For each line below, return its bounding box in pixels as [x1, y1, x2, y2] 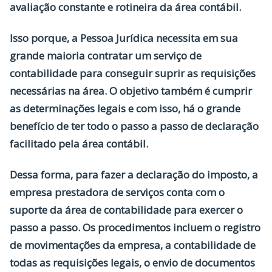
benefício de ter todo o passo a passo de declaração [10, 118, 259, 133]
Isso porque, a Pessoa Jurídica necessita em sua [10, 30, 238, 45]
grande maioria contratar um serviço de [10, 48, 202, 63]
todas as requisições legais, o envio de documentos [10, 255, 255, 270]
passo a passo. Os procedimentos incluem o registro [10, 220, 260, 234]
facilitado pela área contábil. [10, 136, 151, 151]
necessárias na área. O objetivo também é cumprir [10, 83, 252, 98]
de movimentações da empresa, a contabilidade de [10, 237, 256, 252]
